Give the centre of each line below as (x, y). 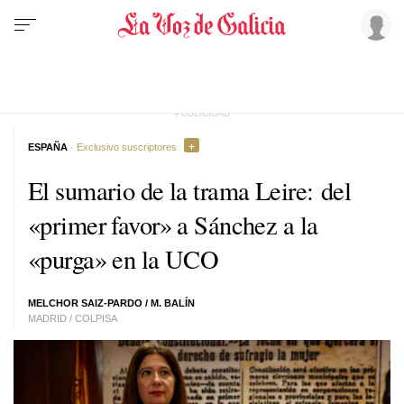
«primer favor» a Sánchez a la (173, 224)
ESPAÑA (48, 147)
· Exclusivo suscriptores (122, 147)
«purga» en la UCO (124, 258)
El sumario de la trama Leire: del (190, 190)
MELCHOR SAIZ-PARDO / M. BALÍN (111, 303)
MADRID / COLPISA (73, 318)
